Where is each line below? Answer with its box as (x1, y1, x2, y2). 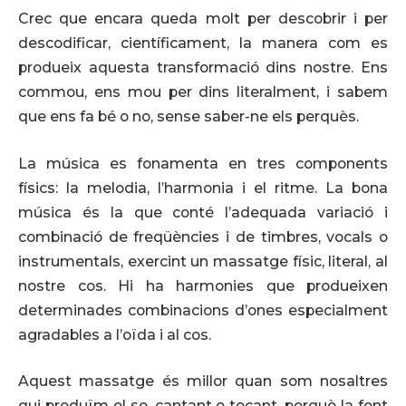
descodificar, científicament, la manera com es (18, 34, 388, 53)
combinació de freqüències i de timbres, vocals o (18, 227, 388, 246)
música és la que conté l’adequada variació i (18, 203, 388, 221)
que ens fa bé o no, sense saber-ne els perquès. (18, 108, 359, 126)
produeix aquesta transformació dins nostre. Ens (18, 59, 388, 77)
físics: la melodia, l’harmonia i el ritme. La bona (18, 179, 388, 197)
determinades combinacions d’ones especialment (18, 301, 388, 319)
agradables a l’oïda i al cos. (18, 325, 211, 343)
